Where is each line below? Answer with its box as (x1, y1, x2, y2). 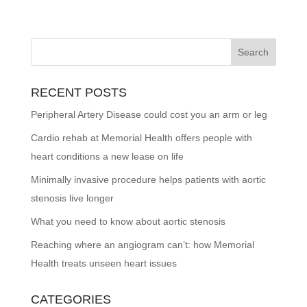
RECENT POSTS (30, 85, 127, 99)
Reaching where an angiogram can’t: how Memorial (30, 238, 254, 250)
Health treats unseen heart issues (30, 257, 177, 269)
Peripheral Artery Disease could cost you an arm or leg (30, 108, 267, 120)
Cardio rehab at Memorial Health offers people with (30, 132, 252, 143)
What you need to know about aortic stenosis (30, 215, 225, 227)
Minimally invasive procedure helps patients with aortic (30, 173, 266, 185)
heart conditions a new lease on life (30, 150, 184, 162)
